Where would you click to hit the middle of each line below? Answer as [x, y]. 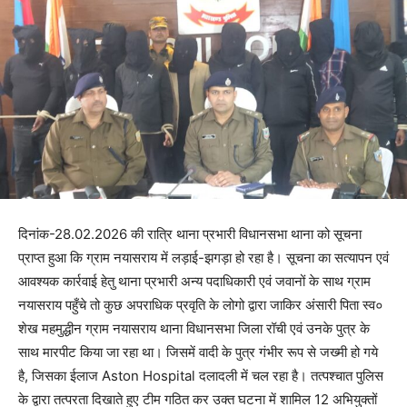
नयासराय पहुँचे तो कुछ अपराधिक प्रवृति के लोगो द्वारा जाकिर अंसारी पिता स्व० [201, 304]
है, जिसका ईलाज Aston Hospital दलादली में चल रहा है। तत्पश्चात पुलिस [201, 375]
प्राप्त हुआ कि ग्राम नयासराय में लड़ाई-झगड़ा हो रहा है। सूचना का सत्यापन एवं [203, 257]
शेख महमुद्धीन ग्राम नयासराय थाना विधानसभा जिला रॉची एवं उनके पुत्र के [194, 328]
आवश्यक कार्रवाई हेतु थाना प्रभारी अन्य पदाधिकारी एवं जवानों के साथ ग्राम [194, 281]
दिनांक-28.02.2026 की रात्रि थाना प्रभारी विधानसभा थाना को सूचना [190, 233]
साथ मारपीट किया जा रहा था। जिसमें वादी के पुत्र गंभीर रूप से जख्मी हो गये [198, 352]
